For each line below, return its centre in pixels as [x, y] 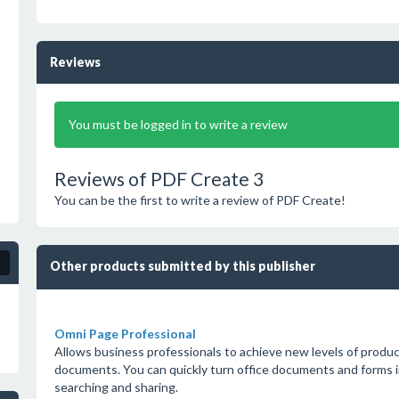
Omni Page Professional [125, 334]
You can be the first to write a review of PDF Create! [199, 200]
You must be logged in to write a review [178, 124]
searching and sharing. [116, 387]
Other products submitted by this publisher [182, 266]
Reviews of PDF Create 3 [159, 179]
